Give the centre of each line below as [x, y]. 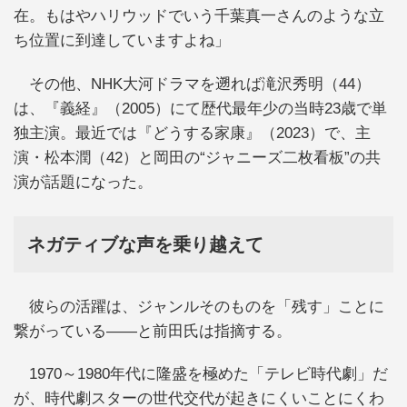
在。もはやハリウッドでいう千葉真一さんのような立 [199, 16]
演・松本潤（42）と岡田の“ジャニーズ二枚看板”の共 [197, 157]
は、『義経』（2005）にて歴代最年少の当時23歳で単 [200, 108]
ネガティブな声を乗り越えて [145, 244]
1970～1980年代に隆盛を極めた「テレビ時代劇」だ [201, 374]
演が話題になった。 [83, 182]
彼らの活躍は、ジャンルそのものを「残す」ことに [199, 306]
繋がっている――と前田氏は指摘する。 [153, 331]
